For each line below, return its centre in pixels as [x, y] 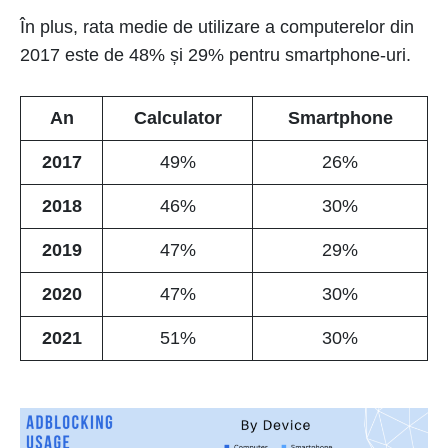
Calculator [177, 117]
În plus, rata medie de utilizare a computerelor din [217, 26]
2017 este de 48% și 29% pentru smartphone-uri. [215, 54]
